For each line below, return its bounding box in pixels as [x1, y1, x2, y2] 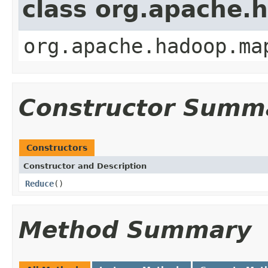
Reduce [25, 178, 54, 188]
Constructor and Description [23, 161, 147, 170]
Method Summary [19, 216, 251, 243]
